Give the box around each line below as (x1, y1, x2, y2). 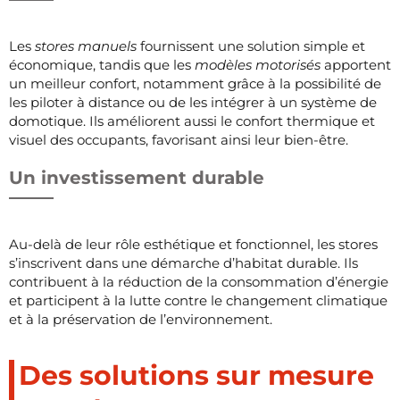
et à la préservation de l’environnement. (9, 310, 272, 328)
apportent (324, 55, 391, 73)
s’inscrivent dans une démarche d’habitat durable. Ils (9, 254, 358, 271)
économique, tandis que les (9, 55, 195, 73)
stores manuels (35, 37, 137, 54)
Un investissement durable (9, 166, 264, 188)
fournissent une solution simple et (137, 37, 365, 54)
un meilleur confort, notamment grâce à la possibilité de (9, 74, 381, 92)
